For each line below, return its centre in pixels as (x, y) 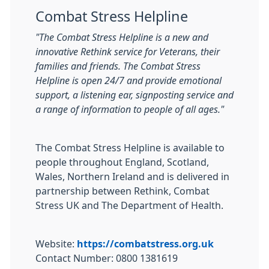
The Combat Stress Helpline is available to (130, 148)
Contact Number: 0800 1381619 (107, 258)
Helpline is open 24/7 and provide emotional (128, 80)
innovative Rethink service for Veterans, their (128, 52)
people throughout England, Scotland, (122, 162)
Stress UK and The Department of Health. (129, 205)
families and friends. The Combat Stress (118, 66)
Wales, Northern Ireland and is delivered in (132, 177)
